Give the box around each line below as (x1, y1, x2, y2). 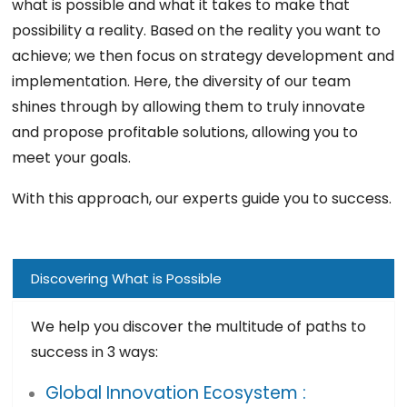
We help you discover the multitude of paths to (31, 316, 367, 338)
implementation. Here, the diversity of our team (12, 70, 352, 92)
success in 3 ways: (31, 342, 159, 363)
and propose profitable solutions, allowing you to (12, 121, 359, 143)
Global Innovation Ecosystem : (45, 380, 306, 405)
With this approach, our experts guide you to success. (12, 188, 392, 210)
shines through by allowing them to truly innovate (12, 95, 366, 117)
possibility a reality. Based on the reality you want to (12, 19, 382, 41)
